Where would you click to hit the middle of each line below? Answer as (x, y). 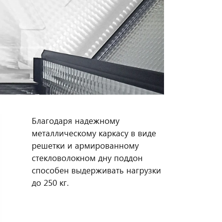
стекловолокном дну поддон (87, 158)
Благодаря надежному (75, 121)
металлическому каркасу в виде (94, 133)
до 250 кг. (50, 183)
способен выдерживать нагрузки (96, 170)
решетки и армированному (85, 146)
